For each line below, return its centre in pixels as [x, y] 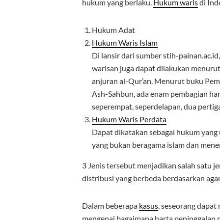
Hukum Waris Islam [125, 42]
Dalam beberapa [110, 206]
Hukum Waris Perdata [129, 119]
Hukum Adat [113, 30]
